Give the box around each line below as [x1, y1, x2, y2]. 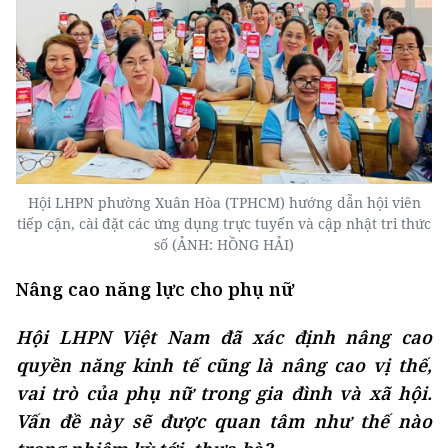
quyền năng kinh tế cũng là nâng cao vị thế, [16, 353, 432, 378]
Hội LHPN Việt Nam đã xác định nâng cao [16, 325, 432, 350]
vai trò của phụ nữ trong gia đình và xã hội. [16, 381, 432, 406]
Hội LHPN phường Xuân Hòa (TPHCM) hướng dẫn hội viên [27, 193, 421, 213]
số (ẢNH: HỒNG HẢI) [154, 235, 294, 255]
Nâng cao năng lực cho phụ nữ [16, 277, 294, 302]
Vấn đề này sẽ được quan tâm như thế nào [16, 409, 432, 434]
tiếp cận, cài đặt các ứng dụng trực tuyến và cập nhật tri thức [17, 214, 431, 234]
